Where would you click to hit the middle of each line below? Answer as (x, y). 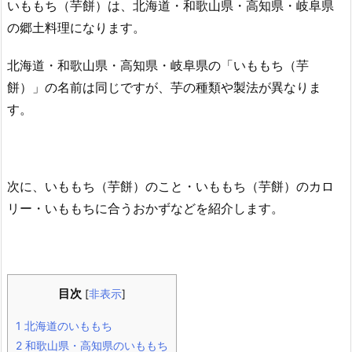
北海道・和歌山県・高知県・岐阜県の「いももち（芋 (158, 66)
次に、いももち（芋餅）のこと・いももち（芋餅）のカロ (170, 186)
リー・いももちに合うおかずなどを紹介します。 (145, 208)
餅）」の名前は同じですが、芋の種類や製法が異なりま (164, 88)
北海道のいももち (67, 325)
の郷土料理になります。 (76, 27)
